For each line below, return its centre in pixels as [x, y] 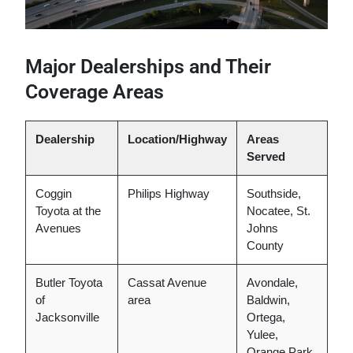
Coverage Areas [95, 92]
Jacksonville [67, 318]
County [265, 246]
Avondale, [272, 283]
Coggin [54, 194]
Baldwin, [268, 300]
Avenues [58, 229]
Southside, [274, 194]
